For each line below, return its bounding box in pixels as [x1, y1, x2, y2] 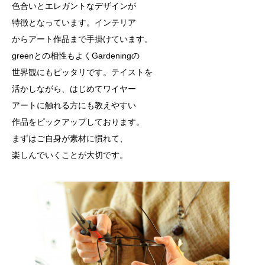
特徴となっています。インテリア [12, 18, 136, 28]
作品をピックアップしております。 [12, 117, 144, 127]
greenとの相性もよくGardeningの [12, 51, 140, 61]
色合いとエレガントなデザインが [12, 1, 136, 11]
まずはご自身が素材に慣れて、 [12, 134, 128, 144]
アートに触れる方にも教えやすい [12, 101, 136, 111]
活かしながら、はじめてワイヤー [12, 84, 136, 94]
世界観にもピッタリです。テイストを [12, 67, 153, 77]
